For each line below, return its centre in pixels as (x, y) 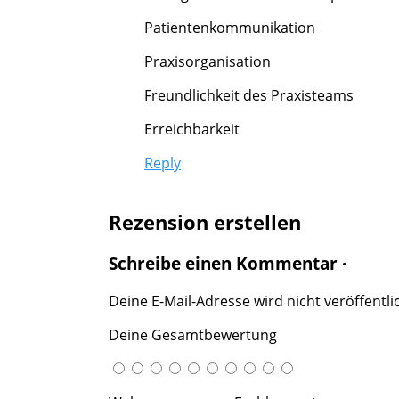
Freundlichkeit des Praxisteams (249, 96)
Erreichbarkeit (192, 130)
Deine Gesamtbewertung (193, 334)
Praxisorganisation (208, 62)
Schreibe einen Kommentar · (228, 264)
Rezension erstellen (205, 222)
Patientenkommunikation (230, 28)
